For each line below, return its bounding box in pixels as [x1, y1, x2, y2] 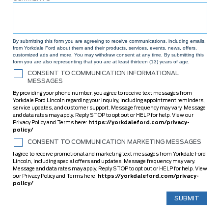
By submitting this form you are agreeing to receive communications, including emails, [13, 38, 206, 44]
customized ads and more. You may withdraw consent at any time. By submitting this [13, 52, 204, 57]
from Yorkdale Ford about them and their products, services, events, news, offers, [13, 45, 197, 51]
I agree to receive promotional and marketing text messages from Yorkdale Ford [13, 152, 206, 157]
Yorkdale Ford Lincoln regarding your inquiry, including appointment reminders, [13, 98, 205, 103]
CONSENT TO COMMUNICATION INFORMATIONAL [27, 70, 179, 76]
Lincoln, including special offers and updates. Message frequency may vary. [13, 159, 195, 164]
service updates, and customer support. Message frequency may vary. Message [13, 106, 206, 110]
